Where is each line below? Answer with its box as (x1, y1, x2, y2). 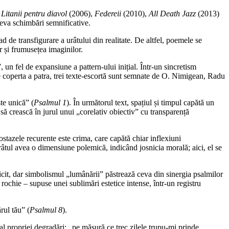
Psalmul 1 (34, 98, 66, 107)
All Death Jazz (149, 9, 196, 18)
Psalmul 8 (30, 205, 62, 214)
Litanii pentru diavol (1, 9, 67, 18)
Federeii (95, 9, 121, 18)
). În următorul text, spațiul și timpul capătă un (66, 98, 214, 107)
